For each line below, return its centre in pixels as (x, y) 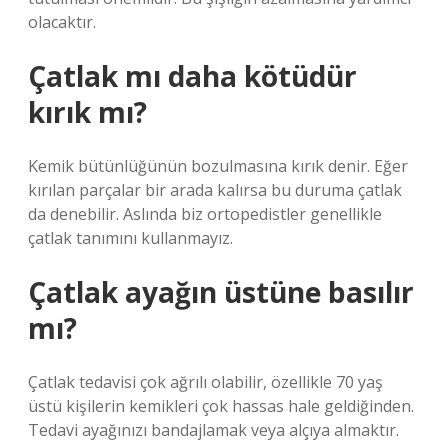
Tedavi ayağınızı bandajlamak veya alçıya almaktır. (213, 430)
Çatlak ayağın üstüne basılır (221, 292)
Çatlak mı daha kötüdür (192, 76)
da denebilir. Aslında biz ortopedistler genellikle (205, 214)
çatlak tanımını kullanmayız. (130, 238)
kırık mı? (87, 112)
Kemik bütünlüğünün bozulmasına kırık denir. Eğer (218, 166)
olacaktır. (62, 22)
